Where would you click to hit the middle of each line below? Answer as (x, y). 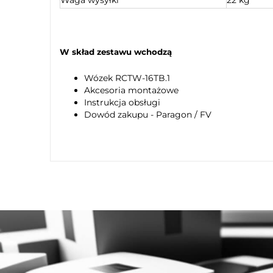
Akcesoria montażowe (131, 90)
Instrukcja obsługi (122, 102)
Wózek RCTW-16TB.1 (127, 78)
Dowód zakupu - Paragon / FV (148, 114)
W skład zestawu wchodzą (116, 52)
